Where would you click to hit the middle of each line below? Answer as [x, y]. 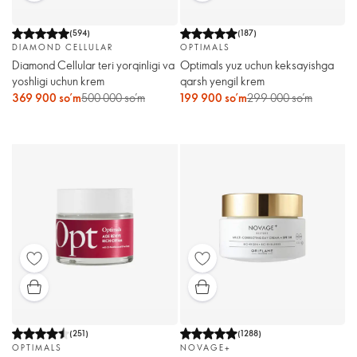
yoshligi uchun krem [58, 80]
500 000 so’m [113, 97]
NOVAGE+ [205, 347]
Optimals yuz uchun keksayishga [257, 65]
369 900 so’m [47, 97]
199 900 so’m [213, 97]
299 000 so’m [279, 97]
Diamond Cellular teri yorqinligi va [93, 65]
